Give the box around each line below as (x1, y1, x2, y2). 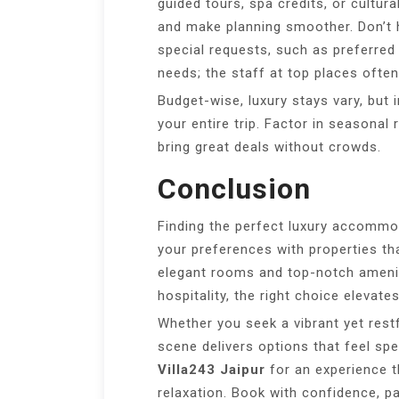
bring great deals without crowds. (158, 139, 381, 156)
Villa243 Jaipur (158, 362, 265, 379)
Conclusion (158, 172, 311, 207)
